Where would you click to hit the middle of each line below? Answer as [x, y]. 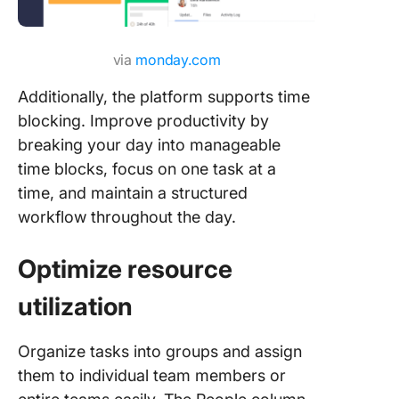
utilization [75, 306]
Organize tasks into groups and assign [160, 351]
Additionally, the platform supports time [164, 97]
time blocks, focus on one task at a [147, 169]
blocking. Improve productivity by [143, 121]
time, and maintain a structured [133, 193]
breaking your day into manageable [149, 145]
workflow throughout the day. [127, 217]
